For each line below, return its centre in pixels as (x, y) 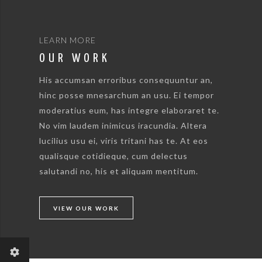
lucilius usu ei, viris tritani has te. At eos (124, 140)
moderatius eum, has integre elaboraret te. (130, 110)
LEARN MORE (68, 40)
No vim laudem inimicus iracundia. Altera (123, 125)
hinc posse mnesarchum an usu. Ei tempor (127, 95)
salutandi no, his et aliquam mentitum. (119, 171)
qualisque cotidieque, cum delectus (114, 156)
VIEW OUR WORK (86, 208)
